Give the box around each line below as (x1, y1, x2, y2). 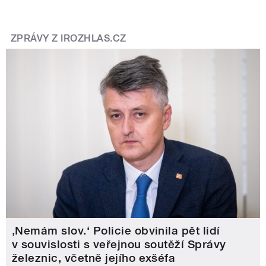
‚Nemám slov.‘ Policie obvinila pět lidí (12, 224, 220, 238)
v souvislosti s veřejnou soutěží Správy (12, 237, 226, 252)
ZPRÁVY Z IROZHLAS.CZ (11, 33, 126, 45)
